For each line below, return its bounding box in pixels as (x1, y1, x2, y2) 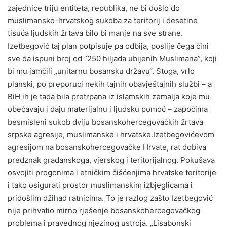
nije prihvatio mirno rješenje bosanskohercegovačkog (8, 205, 200, 215)
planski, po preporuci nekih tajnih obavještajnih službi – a (8, 79, 212, 89)
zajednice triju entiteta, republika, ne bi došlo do (8, 3, 180, 13)
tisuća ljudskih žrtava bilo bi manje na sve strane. (8, 28, 183, 38)
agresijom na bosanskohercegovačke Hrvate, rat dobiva (8, 142, 206, 152)
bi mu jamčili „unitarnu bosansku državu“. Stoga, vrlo (8, 66, 195, 76)
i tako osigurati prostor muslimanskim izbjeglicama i (8, 180, 193, 190)
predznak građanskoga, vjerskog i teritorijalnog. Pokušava (8, 155, 215, 165)
